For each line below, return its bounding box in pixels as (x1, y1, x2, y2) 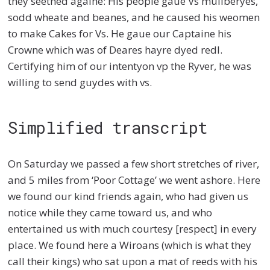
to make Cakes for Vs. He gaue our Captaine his (8, 27, 232, 41)
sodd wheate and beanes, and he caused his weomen (8, 10, 260, 25)
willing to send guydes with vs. (8, 75, 152, 90)
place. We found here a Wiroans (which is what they (8, 238, 252, 253)
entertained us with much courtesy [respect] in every (8, 222, 257, 236)
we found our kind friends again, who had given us (8, 189, 249, 204)
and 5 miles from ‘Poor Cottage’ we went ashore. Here (8, 173, 261, 187)
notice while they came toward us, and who (8, 206, 213, 220)
